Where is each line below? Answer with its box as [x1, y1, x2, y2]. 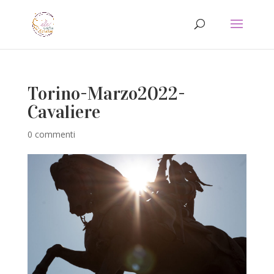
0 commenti [27, 128, 75, 140]
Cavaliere [27, 101, 100, 123]
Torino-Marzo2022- [27, 83, 185, 105]
